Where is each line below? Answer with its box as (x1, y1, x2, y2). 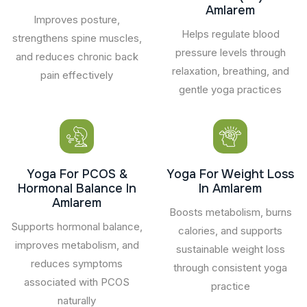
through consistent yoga (173, 260, 287, 274)
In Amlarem (199, 180, 262, 196)
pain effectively (40, 68, 113, 82)
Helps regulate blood (181, 27, 280, 40)
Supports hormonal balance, (11, 219, 143, 233)
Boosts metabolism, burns (169, 205, 292, 219)
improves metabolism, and (14, 238, 139, 251)
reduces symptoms (31, 256, 123, 270)
